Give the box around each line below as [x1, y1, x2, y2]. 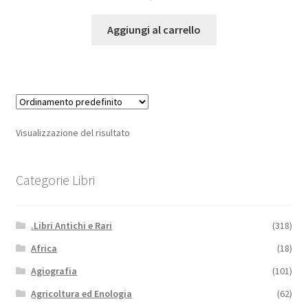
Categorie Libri [15, 171, 95, 188]
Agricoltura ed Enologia [31, 287, 133, 300]
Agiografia [31, 264, 78, 277]
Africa [31, 241, 58, 254]
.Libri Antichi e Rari [31, 219, 113, 232]
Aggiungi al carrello [107, 23, 201, 37]
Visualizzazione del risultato [15, 126, 130, 140]
